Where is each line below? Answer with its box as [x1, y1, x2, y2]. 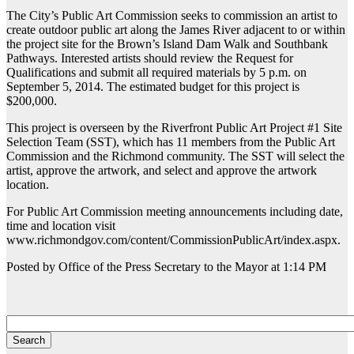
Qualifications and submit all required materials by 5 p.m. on [6, 66, 307, 80]
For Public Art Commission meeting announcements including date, [6, 205, 343, 219]
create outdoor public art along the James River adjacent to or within [6, 23, 345, 37]
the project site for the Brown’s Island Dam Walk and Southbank [6, 37, 328, 51]
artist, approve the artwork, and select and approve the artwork [6, 164, 317, 178]
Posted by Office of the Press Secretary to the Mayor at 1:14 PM [6, 260, 326, 274]
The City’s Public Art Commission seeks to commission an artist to [6, 9, 337, 23]
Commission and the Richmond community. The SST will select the [6, 149, 345, 164]
